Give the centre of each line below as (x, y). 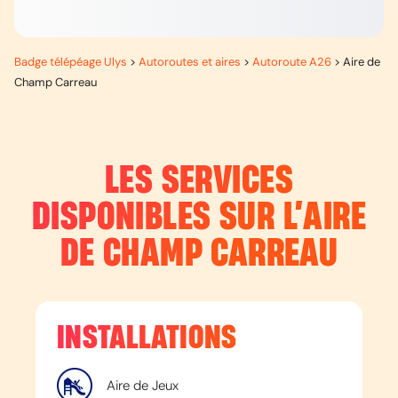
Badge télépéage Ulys (71, 62)
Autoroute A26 (292, 62)
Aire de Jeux (143, 386)
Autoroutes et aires (190, 62)
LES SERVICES (199, 181)
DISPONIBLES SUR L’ (167, 218)
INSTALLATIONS (147, 338)
